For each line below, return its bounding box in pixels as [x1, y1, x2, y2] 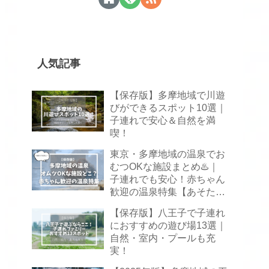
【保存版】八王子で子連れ [110, 207, 225, 219]
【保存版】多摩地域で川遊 [110, 89, 225, 101]
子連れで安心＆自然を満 [110, 115, 216, 126]
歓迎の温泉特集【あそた [110, 186, 216, 198]
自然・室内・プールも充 [110, 232, 216, 244]
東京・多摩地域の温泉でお [110, 148, 225, 160]
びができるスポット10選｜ [110, 102, 226, 113]
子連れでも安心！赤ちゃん [110, 174, 225, 185]
